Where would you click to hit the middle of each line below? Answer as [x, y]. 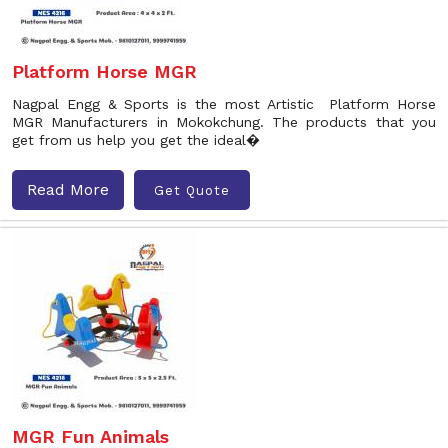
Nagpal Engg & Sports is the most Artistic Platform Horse [224, 104]
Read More [68, 189]
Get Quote [192, 190]
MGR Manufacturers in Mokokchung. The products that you [224, 122]
